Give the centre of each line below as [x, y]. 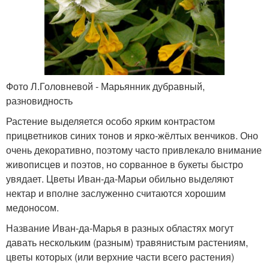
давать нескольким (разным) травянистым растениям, [127, 242]
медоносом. [32, 207]
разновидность [39, 100]
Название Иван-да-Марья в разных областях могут [120, 228]
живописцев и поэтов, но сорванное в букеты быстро [125, 164]
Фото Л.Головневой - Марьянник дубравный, [105, 86]
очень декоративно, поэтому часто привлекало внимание [134, 150]
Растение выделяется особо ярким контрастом [110, 121]
